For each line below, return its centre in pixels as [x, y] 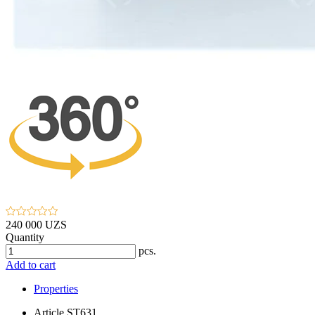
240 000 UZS [36, 224]
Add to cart [31, 264]
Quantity [25, 237]
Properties [56, 288]
